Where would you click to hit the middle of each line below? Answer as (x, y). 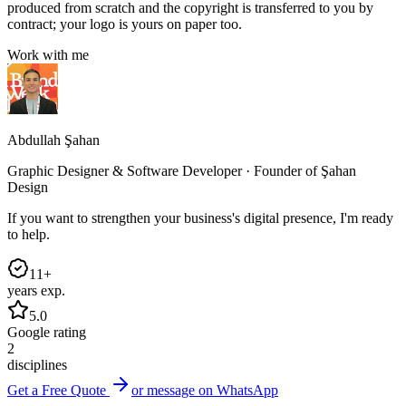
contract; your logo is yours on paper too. (125, 24)
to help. (29, 235)
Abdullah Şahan (53, 140)
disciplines (37, 365)
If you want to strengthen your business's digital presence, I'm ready (200, 218)
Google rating (47, 333)
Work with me (48, 55)
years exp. (36, 291)
